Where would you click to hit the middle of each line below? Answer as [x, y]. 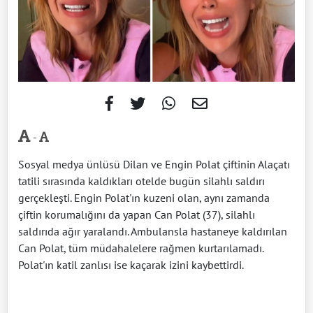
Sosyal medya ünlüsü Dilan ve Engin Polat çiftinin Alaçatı [154, 164]
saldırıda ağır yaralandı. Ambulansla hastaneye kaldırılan [153, 231]
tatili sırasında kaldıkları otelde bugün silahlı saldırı [141, 181]
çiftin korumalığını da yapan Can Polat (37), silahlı [137, 214]
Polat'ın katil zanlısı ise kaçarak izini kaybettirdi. [131, 264]
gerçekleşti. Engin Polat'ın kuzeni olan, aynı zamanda [144, 197]
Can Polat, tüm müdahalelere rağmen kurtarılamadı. [141, 248]
